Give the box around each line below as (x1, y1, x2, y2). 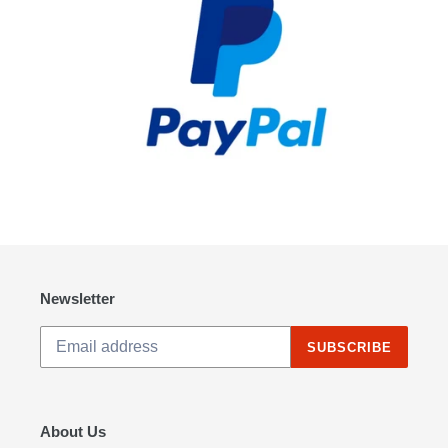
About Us (40, 422, 106, 440)
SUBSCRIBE (306, 339, 392, 355)
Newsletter (40, 290, 115, 308)
